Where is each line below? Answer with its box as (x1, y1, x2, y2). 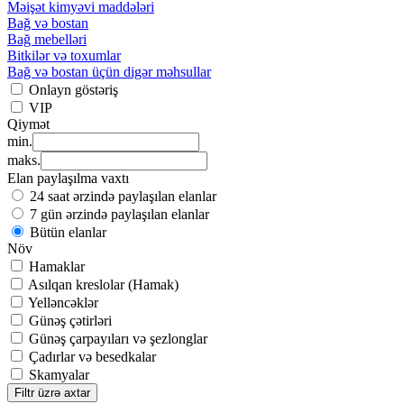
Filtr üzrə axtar (14, 386, 90, 400)
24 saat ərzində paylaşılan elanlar (30, 188, 216, 205)
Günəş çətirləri (29, 313, 112, 329)
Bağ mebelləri (7, 32, 87, 48)
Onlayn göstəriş (29, 82, 118, 98)
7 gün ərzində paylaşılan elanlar (30, 207, 209, 223)
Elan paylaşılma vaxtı (7, 170, 129, 187)
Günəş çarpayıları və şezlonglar (29, 331, 207, 347)
